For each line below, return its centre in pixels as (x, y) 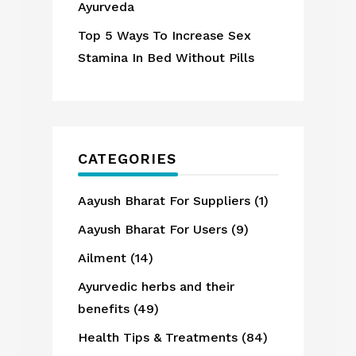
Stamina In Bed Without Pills (166, 57)
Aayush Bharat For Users (153, 229)
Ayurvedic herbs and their (157, 286)
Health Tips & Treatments (158, 337)
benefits (104, 308)
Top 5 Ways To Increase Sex (165, 35)
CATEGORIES (128, 158)
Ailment (103, 257)
